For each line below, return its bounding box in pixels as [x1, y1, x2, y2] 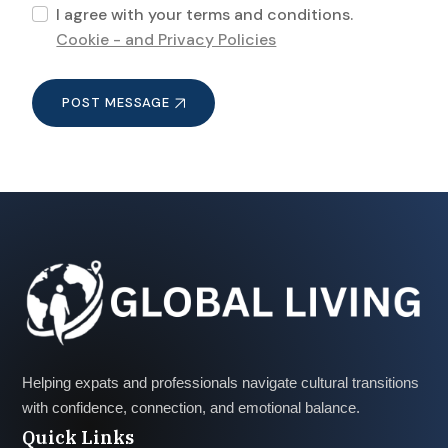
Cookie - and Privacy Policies [56, 28, 277, 50]
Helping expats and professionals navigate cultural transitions [21, 373, 419, 391]
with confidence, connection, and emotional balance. [21, 398, 360, 416]
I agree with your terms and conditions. [56, 3, 354, 25]
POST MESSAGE [62, 93, 171, 111]
